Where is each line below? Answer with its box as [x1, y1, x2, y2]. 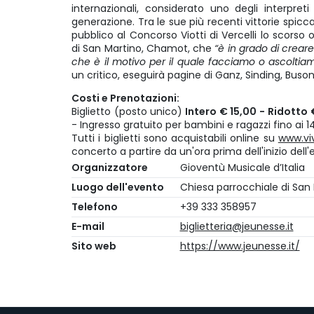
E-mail [71, 219, 104, 234]
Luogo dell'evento [71, 180, 164, 195]
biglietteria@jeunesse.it [179, 219, 294, 234]
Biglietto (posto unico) [71, 104, 183, 119]
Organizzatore [71, 161, 148, 175]
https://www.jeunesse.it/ [179, 239, 300, 254]
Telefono [71, 200, 118, 214]
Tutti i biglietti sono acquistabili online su [71, 131, 278, 146]
